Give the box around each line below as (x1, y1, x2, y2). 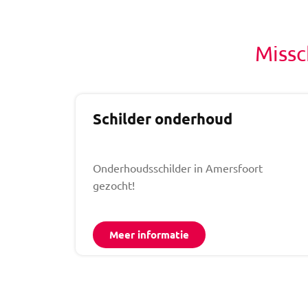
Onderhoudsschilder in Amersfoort (93, 160, 263, 175)
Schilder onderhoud (93, 109, 232, 128)
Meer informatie (109, 227, 189, 241)
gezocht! (93, 177, 137, 192)
